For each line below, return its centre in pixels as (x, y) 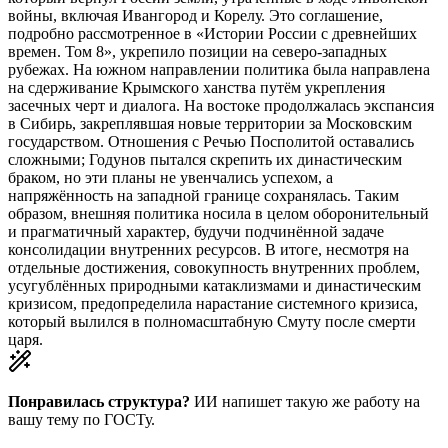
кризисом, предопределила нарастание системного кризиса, (213, 304)
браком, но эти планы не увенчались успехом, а (170, 178)
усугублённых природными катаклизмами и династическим (214, 286)
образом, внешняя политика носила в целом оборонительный (218, 214)
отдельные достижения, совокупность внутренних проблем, (214, 268)
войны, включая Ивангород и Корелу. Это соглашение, (195, 16)
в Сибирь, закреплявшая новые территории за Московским (210, 124)
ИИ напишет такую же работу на (305, 402)
